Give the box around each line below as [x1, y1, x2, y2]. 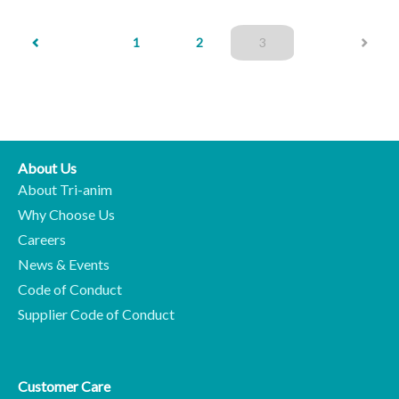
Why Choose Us [18, 206, 115, 224]
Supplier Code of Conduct [18, 305, 175, 323]
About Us [18, 159, 77, 177]
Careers [18, 231, 66, 248]
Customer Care [18, 378, 110, 395]
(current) [265, 34, 314, 50]
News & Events [18, 256, 110, 273]
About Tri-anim [18, 181, 112, 199]
